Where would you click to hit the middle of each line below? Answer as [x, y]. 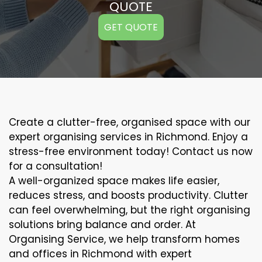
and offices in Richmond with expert [100, 254]
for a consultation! [56, 166]
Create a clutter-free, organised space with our [130, 122]
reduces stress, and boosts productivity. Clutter [128, 195]
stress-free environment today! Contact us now [131, 151]
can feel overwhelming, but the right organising [130, 210]
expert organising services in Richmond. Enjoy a [128, 137]
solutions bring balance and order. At [102, 225]
